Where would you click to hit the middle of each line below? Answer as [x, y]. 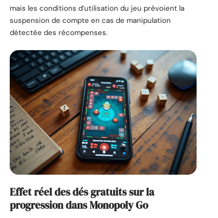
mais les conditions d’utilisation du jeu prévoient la [97, 9]
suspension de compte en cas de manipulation [90, 21]
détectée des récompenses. [59, 33]
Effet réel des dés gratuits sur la [82, 192]
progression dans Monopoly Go [79, 205]
